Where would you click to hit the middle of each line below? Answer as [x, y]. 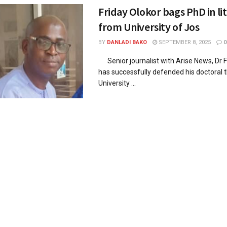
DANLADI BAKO [127, 42]
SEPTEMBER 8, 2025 [184, 42]
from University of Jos [149, 27]
